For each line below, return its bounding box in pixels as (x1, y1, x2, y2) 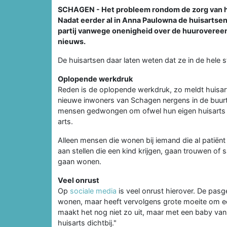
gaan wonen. (58, 157, 101, 166)
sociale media (70, 186, 119, 195)
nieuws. (58, 36, 86, 46)
